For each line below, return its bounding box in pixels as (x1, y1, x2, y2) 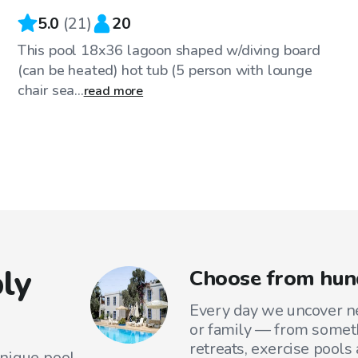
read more (83, 82, 144, 100)
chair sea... (17, 80, 84, 100)
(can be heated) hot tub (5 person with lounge (17, 60, 312, 80)
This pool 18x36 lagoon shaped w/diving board (17, 40, 320, 60)
